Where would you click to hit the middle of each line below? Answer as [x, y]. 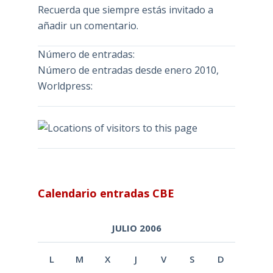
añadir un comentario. [88, 26]
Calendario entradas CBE [106, 193]
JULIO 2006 [136, 228]
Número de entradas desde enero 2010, [128, 70]
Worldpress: [65, 86]
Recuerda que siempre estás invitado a [125, 10]
